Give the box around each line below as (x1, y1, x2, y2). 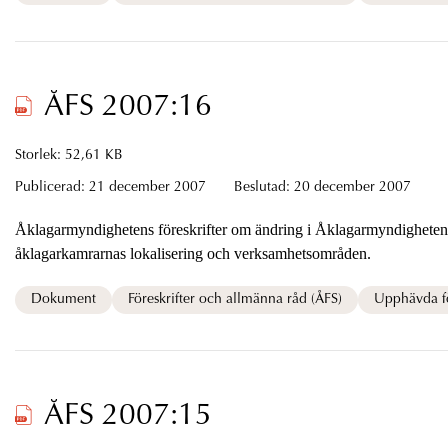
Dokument (30, 292, 96, 307)
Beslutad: (233, 180, 294, 195)
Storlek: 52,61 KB (14, 148, 123, 163)
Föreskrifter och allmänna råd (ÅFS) (127, 292, 342, 307)
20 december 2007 (293, 180, 411, 195)
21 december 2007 (88, 180, 210, 195)
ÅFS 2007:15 (43, 401, 212, 432)
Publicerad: (14, 180, 89, 195)
